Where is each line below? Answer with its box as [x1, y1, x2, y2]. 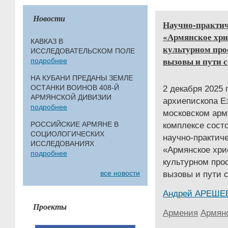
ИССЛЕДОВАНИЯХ [31, 139, 94, 148]
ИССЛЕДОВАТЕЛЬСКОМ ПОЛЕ [31, 47, 135, 55]
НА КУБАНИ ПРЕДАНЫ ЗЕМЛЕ [31, 74, 133, 82]
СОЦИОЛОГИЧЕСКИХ [31, 130, 104, 138]
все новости [100, 169, 140, 177]
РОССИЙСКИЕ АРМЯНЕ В [31, 120, 119, 128]
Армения [163, 208, 198, 218]
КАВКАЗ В [31, 37, 63, 45]
